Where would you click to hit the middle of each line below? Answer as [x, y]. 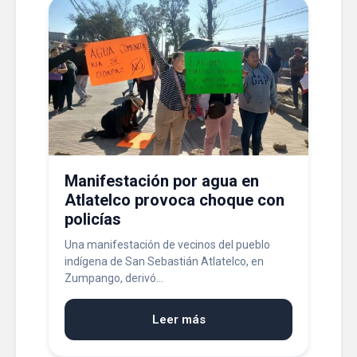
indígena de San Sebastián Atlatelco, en [164, 261]
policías [93, 219]
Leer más [178, 320]
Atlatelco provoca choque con [175, 200]
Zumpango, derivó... [114, 278]
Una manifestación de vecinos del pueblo [167, 245]
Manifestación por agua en [162, 181]
